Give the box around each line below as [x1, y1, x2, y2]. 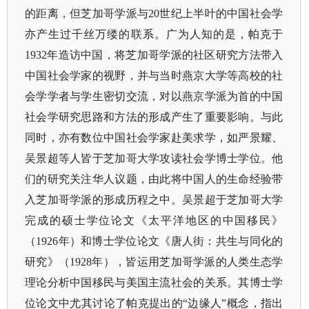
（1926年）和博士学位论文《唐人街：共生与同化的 [25, 235, 283, 247]
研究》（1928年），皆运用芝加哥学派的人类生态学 [25, 256, 283, 268]
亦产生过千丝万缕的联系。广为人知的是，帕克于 [25, 28, 283, 40]
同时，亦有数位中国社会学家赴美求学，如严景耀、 [25, 132, 283, 143]
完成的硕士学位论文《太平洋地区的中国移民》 [25, 215, 283, 226]
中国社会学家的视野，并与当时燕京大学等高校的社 [25, 70, 283, 81]
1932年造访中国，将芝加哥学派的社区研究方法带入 [25, 49, 283, 61]
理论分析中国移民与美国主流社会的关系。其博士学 [25, 277, 283, 288]
